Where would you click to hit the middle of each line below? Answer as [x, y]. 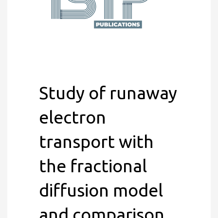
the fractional [93, 166]
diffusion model [101, 190]
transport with [96, 141]
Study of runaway [108, 93]
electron [73, 117]
